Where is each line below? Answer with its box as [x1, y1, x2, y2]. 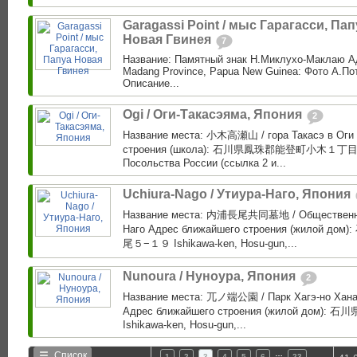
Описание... [123, 77, 179, 90]
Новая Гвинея [123, 33, 214, 47]
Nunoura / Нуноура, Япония [123, 269, 299, 284]
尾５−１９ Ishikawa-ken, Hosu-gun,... [123, 237, 297, 250]
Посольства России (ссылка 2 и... [123, 157, 286, 170]
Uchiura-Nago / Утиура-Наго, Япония [123, 187, 354, 202]
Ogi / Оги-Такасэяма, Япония [123, 108, 305, 122]
